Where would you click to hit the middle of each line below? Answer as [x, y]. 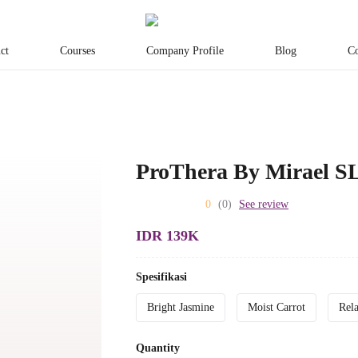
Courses [78, 50]
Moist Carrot [276, 308]
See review [264, 205]
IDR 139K [167, 236]
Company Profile [185, 50]
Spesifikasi [161, 277]
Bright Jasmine [181, 308]
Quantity [158, 348]
